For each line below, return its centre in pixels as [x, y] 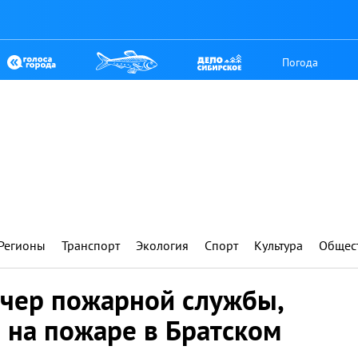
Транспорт [91, 245]
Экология [162, 245]
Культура [278, 245]
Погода [300, 62]
